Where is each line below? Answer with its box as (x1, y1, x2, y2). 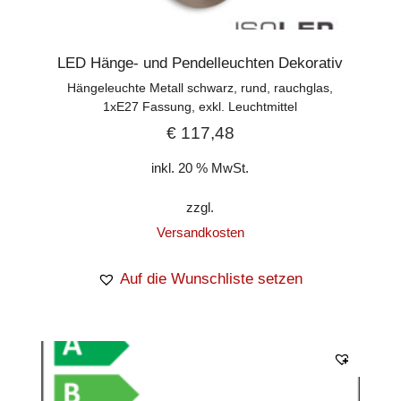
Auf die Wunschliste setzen (120, 270, 303, 288)
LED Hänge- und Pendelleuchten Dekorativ (57, 54, 344, 72)
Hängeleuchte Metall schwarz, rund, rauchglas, (67, 80, 334, 95)
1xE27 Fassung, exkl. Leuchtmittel (103, 98, 298, 114)
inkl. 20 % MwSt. (151, 159, 250, 175)
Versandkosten (156, 225, 244, 241)
